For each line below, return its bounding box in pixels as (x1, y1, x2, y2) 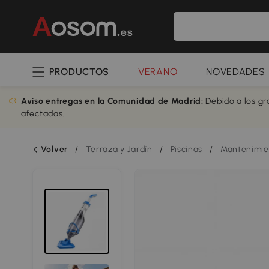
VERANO (138, 66, 178, 77)
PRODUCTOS (49, 66, 110, 77)
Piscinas (170, 144, 203, 154)
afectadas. (21, 108, 65, 119)
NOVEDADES (206, 66, 265, 77)
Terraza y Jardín (85, 144, 153, 154)
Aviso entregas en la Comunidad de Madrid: (21, 95, 206, 106)
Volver (40, 144, 68, 154)
